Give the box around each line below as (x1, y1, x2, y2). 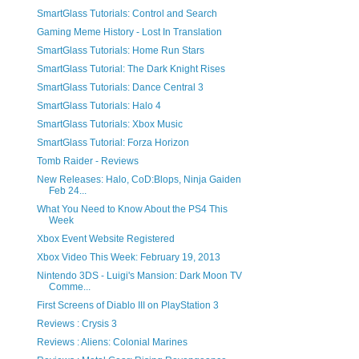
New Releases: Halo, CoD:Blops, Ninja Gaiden (36, 174, 241, 186)
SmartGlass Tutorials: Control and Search (36, 8, 217, 20)
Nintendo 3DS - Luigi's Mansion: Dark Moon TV (36, 270, 242, 282)
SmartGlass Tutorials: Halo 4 (36, 100, 161, 112)
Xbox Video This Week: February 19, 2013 (36, 252, 220, 264)
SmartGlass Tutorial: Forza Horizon (36, 137, 189, 149)
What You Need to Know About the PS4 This (36, 204, 228, 216)
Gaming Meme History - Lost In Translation (36, 26, 222, 38)
